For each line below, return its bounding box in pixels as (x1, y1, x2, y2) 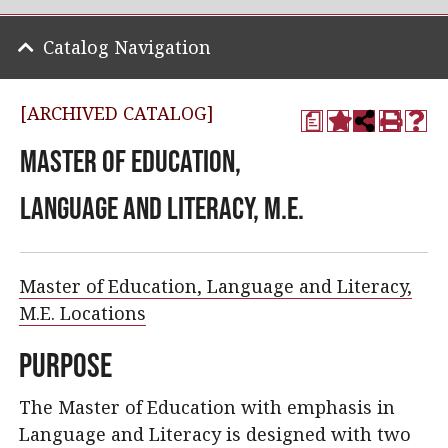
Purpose (19, 346, 112, 384)
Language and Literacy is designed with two (19, 422, 411, 446)
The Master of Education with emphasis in (19, 395, 395, 419)
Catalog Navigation (43, 35, 211, 59)
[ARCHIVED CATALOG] (20, 101, 214, 125)
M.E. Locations (19, 301, 146, 325)
